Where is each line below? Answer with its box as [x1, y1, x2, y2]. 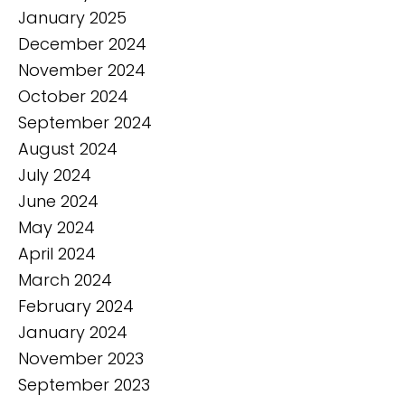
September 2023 [18, 372, 150, 396]
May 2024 [18, 215, 95, 239]
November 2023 [18, 346, 144, 370]
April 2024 [18, 241, 96, 265]
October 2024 [18, 84, 128, 108]
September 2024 [18, 110, 152, 134]
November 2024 [18, 58, 146, 81]
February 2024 [18, 294, 134, 317]
